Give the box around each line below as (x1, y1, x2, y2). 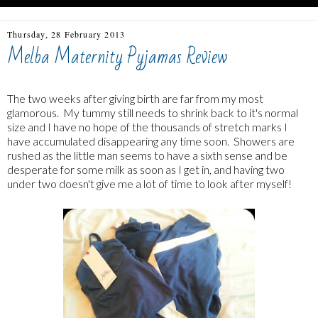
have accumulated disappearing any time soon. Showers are (7, 133, 295, 148)
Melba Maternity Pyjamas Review (7, 40, 227, 75)
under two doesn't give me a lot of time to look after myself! (7, 176, 292, 190)
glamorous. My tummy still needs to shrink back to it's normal (7, 105, 298, 119)
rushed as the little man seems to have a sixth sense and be (7, 148, 287, 162)
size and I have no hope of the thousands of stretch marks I (7, 119, 287, 133)
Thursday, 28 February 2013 (7, 28, 126, 40)
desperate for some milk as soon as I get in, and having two (7, 162, 285, 176)
